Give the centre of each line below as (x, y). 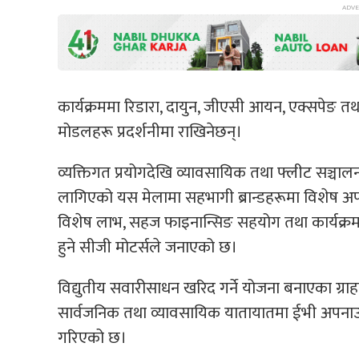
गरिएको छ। (92, 337)
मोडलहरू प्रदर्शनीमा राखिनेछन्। (150, 131)
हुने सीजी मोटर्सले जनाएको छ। (147, 247)
